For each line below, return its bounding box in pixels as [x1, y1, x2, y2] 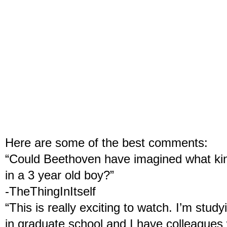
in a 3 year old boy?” [5, 169, 114, 182]
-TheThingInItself [5, 185, 96, 198]
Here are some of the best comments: [5, 136, 208, 149]
